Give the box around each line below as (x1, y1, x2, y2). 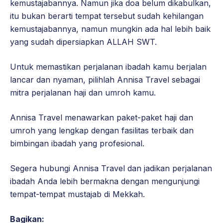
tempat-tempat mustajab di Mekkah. (10, 189, 145, 199)
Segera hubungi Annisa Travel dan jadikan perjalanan (10, 163, 212, 173)
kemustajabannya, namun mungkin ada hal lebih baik (10, 23, 211, 34)
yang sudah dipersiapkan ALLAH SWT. (10, 36, 157, 47)
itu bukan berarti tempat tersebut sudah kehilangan (10, 10, 204, 21)
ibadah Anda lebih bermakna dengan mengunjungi (10, 176, 200, 186)
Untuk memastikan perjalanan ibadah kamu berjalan (10, 61, 207, 72)
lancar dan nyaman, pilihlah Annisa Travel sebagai (10, 74, 200, 85)
